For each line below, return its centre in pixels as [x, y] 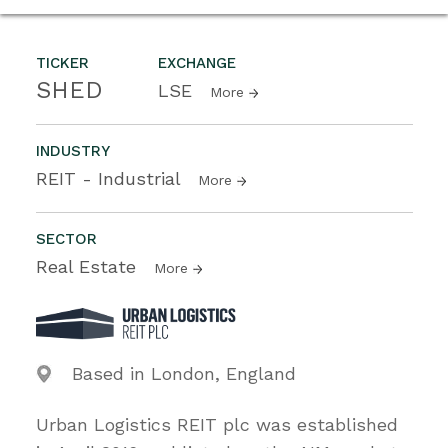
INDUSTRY [73, 150]
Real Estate [89, 266]
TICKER [62, 62]
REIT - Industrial [111, 178]
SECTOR [66, 238]
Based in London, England [184, 373]
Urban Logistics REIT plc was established [217, 424]
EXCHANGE [197, 62]
